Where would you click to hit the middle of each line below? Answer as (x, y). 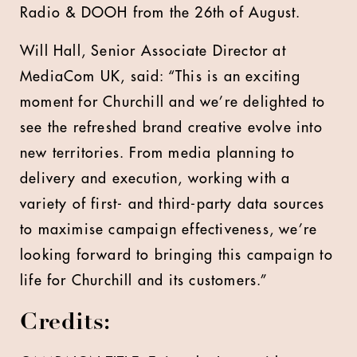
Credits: (65, 324)
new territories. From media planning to (157, 153)
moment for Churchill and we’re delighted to (173, 102)
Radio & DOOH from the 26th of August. (161, 13)
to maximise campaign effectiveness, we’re (169, 229)
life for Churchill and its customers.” (144, 280)
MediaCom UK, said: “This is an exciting (160, 76)
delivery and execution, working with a (155, 178)
